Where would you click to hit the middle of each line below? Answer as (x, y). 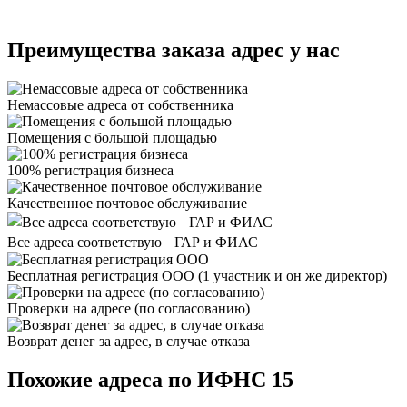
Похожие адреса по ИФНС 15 (150, 380)
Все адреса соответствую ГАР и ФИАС (133, 243)
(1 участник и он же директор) (293, 276)
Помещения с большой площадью (112, 138)
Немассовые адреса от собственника (120, 105)
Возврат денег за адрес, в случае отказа (129, 342)
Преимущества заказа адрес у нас (174, 50)
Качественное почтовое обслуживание (127, 203)
